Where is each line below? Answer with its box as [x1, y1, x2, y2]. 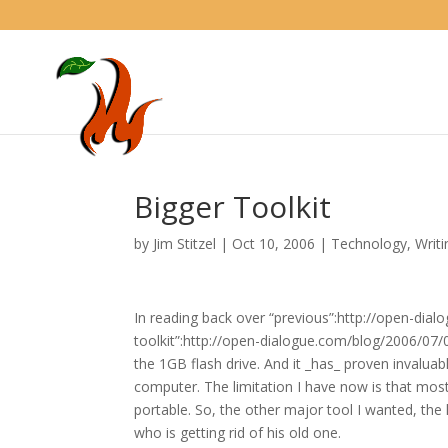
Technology [331, 234, 408, 253]
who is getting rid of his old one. [134, 423, 342, 442]
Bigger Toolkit [134, 186, 332, 227]
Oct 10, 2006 [232, 234, 316, 253]
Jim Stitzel [153, 234, 217, 253]
